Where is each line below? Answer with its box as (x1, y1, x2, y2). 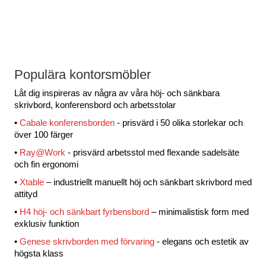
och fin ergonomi (14, 159, 78, 169)
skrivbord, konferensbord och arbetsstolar (14, 99, 176, 110)
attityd (14, 188, 37, 199)
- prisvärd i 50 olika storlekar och (115, 117, 243, 128)
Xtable (20, 176, 44, 187)
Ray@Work (20, 147, 65, 157)
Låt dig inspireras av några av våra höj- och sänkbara (14, 87, 220, 98)
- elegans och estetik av (154, 236, 249, 246)
